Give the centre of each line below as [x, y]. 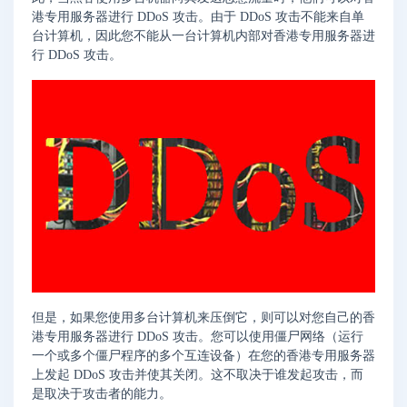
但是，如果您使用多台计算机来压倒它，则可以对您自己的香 [203, 318]
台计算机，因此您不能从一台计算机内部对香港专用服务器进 [203, 36]
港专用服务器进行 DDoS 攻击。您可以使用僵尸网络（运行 [198, 337]
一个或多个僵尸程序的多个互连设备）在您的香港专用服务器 [203, 356]
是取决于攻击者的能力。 [102, 394]
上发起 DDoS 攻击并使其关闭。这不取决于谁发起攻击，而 [198, 375]
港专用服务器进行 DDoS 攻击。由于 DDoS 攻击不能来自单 [198, 17]
